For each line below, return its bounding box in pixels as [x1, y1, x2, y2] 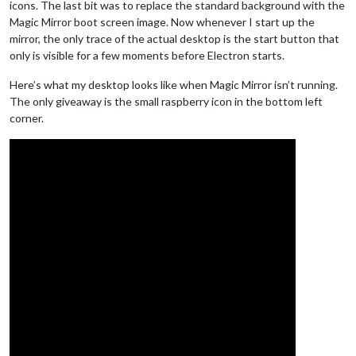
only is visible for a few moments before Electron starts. [10, 48, 284, 62]
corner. [10, 110, 44, 125]
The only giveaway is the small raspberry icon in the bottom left [10, 94, 323, 108]
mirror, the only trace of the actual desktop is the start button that [10, 31, 339, 45]
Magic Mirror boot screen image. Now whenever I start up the [10, 14, 315, 29]
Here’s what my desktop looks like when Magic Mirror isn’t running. [10, 77, 338, 91]
